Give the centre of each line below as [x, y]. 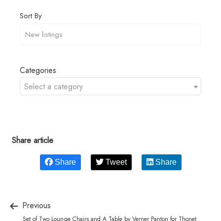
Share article [33, 140]
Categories [38, 70]
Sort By [31, 16]
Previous [35, 205]
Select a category [54, 86]
